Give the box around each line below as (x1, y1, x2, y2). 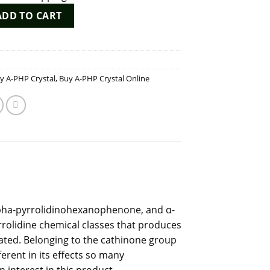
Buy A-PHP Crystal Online (59, 72, 150, 84)
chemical (39, 218, 80, 231)
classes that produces (79, 218, 181, 231)
